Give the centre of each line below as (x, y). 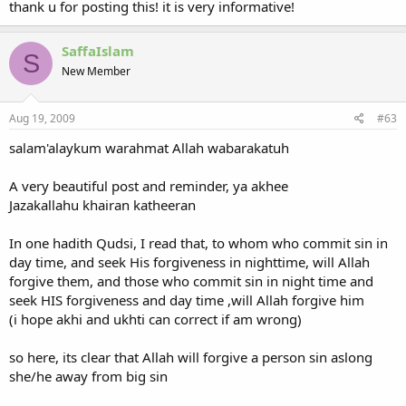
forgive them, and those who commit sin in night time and (191, 280)
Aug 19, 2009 (42, 118)
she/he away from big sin (88, 376)
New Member (96, 71)
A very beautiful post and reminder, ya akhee (149, 185)
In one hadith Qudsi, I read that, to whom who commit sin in (198, 242)
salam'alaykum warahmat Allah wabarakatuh (149, 147)
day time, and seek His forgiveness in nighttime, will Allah (189, 261)
